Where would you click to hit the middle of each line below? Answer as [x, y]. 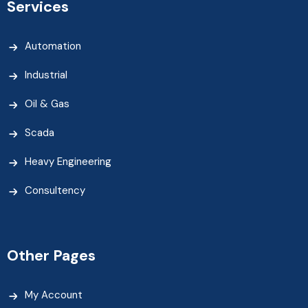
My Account [54, 295]
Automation [53, 46]
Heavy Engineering [68, 161]
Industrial [46, 75]
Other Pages [51, 255]
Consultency [55, 190]
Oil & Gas [47, 103]
